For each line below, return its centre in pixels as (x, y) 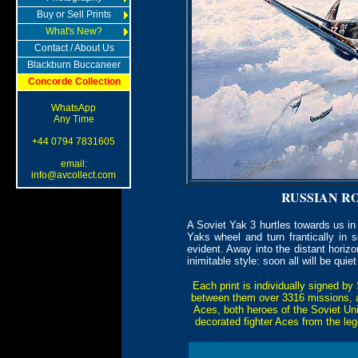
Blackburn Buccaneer (74, 65)
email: (74, 164)
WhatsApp (74, 108)
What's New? (74, 31)
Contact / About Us (74, 48)
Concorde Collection (74, 82)
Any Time (74, 119)
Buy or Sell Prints (74, 14)
